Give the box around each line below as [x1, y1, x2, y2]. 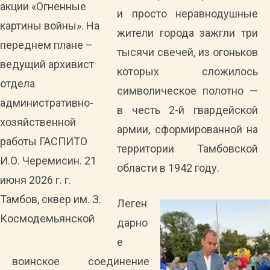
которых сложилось [117, 65, 258, 78]
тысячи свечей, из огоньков [117, 46, 258, 58]
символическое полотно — [117, 84, 258, 97]
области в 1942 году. [117, 162, 219, 174]
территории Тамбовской [117, 142, 258, 155]
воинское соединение [12, 255, 149, 268]
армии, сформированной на [117, 123, 258, 136]
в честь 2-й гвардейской [117, 104, 258, 116]
